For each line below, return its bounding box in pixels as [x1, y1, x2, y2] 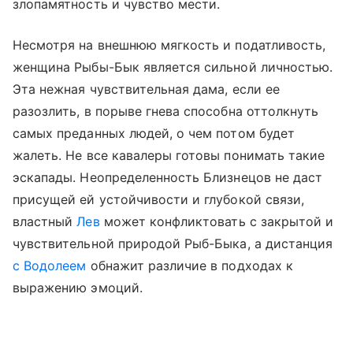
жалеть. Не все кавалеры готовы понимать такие [13, 147, 325, 164]
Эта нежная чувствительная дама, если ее [13, 81, 280, 98]
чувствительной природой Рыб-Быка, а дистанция [13, 236, 333, 252]
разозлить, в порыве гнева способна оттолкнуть [13, 103, 319, 120]
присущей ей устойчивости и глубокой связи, [13, 191, 305, 208]
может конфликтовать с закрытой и [99, 214, 334, 230]
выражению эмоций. [13, 280, 147, 296]
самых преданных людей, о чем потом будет [13, 125, 295, 142]
